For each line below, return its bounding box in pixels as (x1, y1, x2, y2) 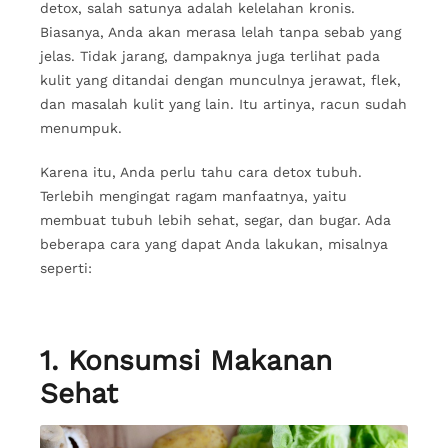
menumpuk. (40, 120, 122, 137)
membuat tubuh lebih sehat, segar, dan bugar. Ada (40, 211, 391, 228)
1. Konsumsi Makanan (40, 344, 332, 378)
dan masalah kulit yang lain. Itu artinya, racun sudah (40, 96, 407, 113)
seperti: (40, 259, 92, 276)
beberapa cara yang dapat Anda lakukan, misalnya (40, 235, 388, 252)
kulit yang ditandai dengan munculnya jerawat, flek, (40, 72, 401, 89)
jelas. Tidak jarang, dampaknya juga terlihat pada (40, 48, 380, 65)
